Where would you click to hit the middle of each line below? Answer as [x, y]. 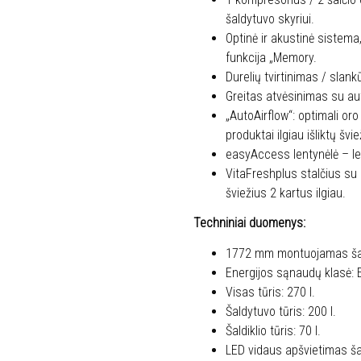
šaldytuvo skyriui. [270, 19]
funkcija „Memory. [271, 57]
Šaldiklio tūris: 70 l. [273, 330]
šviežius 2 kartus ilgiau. [286, 193]
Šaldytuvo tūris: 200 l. [281, 311]
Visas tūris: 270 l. [270, 292]
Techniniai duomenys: [249, 223]
